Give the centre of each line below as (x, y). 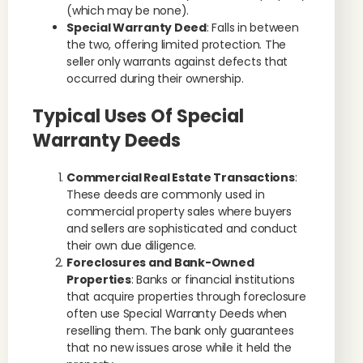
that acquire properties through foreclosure (186, 297)
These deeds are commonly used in (166, 194)
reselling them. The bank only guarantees (180, 331)
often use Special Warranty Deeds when (177, 314)
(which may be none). (128, 11)
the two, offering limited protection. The (177, 45)
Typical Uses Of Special (138, 116)
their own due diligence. (132, 246)
